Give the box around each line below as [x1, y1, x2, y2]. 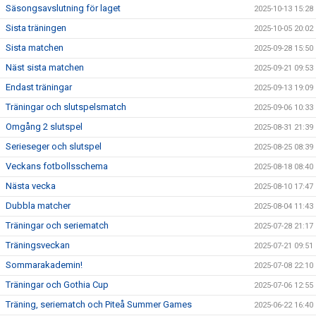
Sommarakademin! [6, 260, 83, 270]
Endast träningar [6, 82, 72, 92]
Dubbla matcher [6, 200, 71, 211]
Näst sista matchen [6, 62, 84, 73]
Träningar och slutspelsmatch [6, 102, 126, 112]
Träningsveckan [6, 240, 70, 250]
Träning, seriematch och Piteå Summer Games [6, 299, 192, 310]
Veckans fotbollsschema [6, 161, 108, 171]
